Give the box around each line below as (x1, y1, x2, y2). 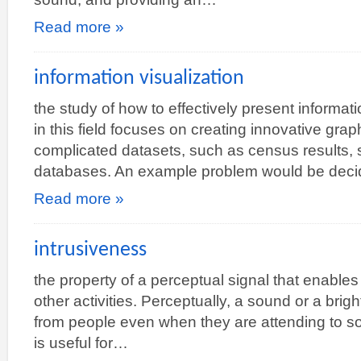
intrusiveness (34, 239, 147, 261)
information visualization (34, 68, 244, 89)
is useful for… (34, 334, 128, 351)
